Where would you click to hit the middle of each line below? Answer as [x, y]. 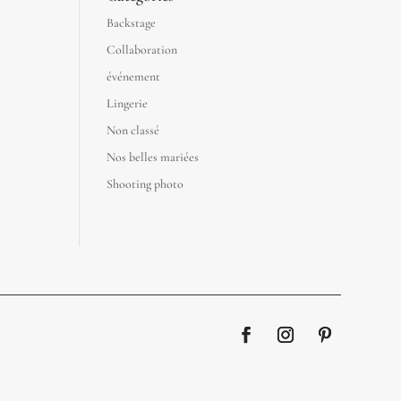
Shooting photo [145, 183]
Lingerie [128, 103]
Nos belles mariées [153, 157]
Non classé [133, 130]
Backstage [132, 22]
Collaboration [142, 49]
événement [134, 76]
